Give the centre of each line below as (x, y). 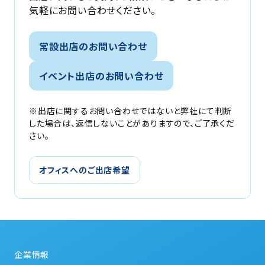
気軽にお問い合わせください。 (93, 10)
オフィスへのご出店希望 (85, 169)
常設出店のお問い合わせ (93, 46)
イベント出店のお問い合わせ (101, 75)
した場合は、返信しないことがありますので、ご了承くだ (132, 123)
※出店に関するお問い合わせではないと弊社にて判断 (131, 110)
